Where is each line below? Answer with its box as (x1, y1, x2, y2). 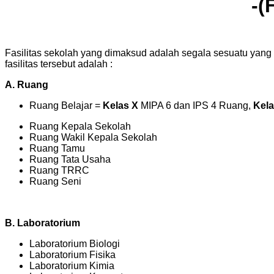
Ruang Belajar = (29, 100, 103, 111)
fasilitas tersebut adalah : (5, 58, 113, 69)
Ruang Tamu (29, 143, 85, 154)
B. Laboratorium (5, 217, 80, 228)
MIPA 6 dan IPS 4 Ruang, (138, 100, 253, 111)
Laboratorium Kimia (29, 260, 114, 271)
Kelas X (103, 100, 138, 111)
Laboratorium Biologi (29, 238, 120, 249)
